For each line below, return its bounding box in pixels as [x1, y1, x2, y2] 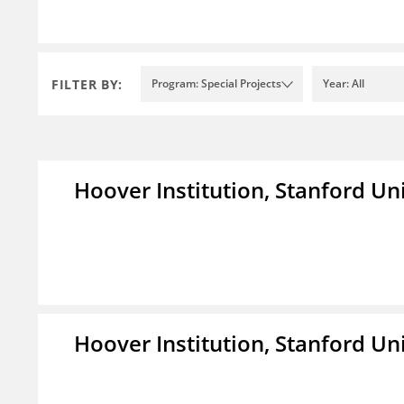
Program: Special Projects [151, 76, 281, 92]
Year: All [323, 76, 364, 92]
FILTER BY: [51, 75, 123, 93]
